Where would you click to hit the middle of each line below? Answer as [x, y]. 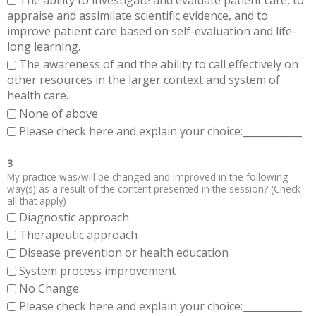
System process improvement [97, 271]
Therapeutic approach [80, 235]
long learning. [44, 47]
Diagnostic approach [75, 217]
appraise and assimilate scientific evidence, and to [138, 16]
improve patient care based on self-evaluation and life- [152, 31]
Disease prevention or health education [125, 253]
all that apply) [37, 200]
